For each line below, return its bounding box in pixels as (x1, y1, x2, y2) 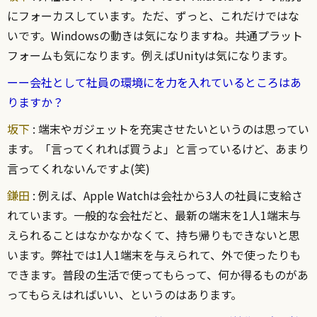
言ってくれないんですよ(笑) (7, 160, 161, 178)
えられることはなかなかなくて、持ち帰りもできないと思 (7, 226, 300, 244)
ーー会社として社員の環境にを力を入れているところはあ (7, 74, 301, 91)
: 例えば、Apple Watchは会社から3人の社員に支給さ (30, 187, 303, 204)
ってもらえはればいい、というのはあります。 (7, 286, 242, 304)
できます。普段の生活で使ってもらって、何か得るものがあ (7, 266, 309, 284)
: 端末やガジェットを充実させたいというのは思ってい (30, 120, 309, 138)
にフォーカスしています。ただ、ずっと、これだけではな (7, 7, 299, 25)
